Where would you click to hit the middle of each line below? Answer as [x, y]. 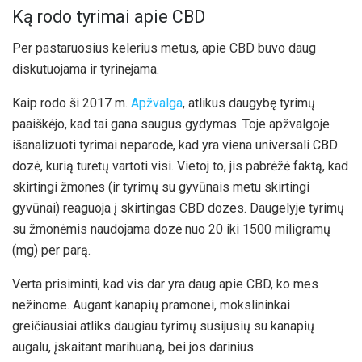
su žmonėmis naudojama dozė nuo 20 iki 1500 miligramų [171, 229]
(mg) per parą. [51, 250]
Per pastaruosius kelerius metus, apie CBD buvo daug [164, 48]
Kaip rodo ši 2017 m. [72, 103]
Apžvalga [157, 103]
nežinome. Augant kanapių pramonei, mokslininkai [151, 305]
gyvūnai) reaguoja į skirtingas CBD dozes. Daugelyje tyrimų [178, 208]
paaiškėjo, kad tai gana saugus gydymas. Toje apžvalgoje [171, 124]
